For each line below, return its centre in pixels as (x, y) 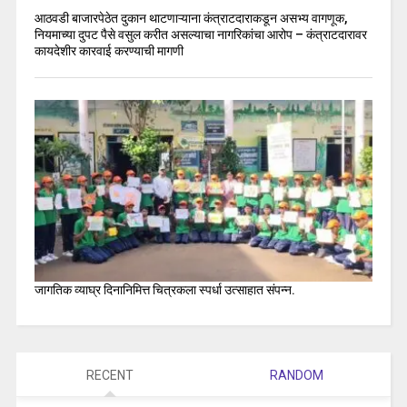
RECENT (109, 375)
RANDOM (297, 375)
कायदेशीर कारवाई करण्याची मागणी (109, 51)
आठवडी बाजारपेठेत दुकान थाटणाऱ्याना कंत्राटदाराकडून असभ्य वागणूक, (190, 19)
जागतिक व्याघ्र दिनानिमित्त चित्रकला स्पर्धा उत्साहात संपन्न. (164, 290)
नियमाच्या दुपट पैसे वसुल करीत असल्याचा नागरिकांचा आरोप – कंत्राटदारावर (200, 35)
